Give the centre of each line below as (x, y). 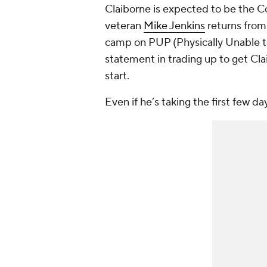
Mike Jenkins (174, 26)
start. (117, 76)
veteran (124, 26)
